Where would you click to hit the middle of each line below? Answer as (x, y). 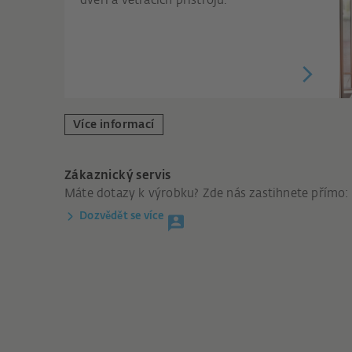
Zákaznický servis (118, 175)
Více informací (114, 125)
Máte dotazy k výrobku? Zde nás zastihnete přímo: (207, 193)
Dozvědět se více (122, 216)
